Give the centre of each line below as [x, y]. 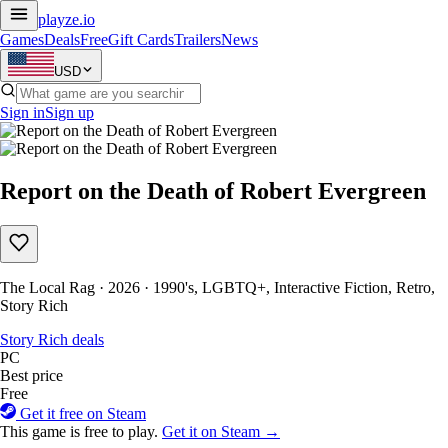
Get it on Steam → [221, 431]
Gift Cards [141, 39]
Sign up [69, 112]
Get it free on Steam [81, 413]
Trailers [197, 39]
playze [58, 19]
